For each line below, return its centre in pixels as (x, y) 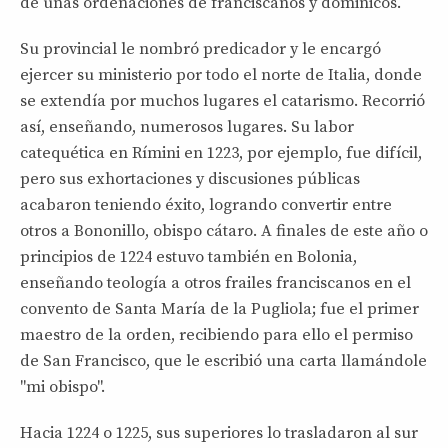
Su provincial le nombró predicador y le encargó (200, 48)
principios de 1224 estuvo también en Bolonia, (188, 256)
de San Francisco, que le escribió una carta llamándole (223, 360)
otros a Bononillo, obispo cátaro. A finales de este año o (224, 230)
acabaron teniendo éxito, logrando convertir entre (206, 204)
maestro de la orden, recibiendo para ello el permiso (216, 334)
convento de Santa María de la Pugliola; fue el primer (219, 308)
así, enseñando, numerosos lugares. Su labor (187, 126)
